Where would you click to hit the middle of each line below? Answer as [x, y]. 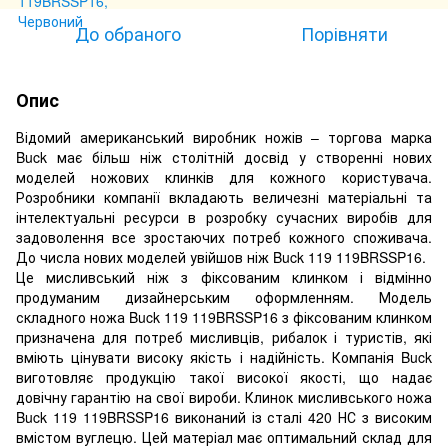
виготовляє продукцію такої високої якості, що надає [224, 376]
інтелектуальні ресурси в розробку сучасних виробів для [224, 216]
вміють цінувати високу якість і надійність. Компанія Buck [224, 356]
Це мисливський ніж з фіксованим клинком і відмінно [224, 276]
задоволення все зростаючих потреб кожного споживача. [224, 236]
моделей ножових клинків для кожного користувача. [224, 176]
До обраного [128, 32]
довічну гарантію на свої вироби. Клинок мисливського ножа [224, 396]
